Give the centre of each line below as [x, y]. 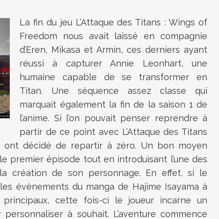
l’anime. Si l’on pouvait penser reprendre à [113, 118]
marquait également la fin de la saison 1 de [113, 105]
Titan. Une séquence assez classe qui [113, 91]
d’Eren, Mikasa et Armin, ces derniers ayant [113, 50]
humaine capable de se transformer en [113, 77]
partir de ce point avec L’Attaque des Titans [113, 132]
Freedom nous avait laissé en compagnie [113, 36]
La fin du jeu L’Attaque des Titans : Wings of [113, 22]
